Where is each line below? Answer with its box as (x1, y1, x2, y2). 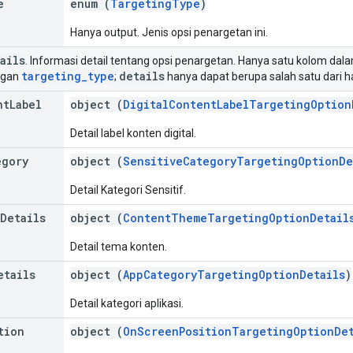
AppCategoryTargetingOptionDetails (123, 266, 345, 282)
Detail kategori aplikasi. (70, 296, 184, 310)
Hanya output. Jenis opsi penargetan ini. (70, 25, 268, 39)
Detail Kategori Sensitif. (70, 183, 186, 196)
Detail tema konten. (70, 240, 167, 253)
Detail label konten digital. (70, 126, 196, 139)
